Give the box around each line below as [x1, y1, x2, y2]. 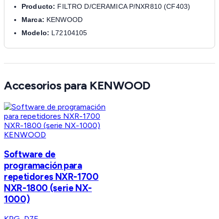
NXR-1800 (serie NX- [4, 182, 92, 194]
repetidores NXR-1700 [4, 171, 99, 182]
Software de [4, 148, 56, 160]
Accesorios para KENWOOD [4, 78, 151, 93]
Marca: [22, 16, 44, 24]
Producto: [22, 2, 56, 11]
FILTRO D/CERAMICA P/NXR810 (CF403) [55, 2, 191, 11]
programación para [4, 159, 82, 171]
